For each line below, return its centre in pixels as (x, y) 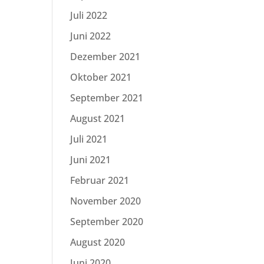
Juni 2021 (91, 160)
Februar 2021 (100, 180)
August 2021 (98, 118)
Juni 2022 (91, 36)
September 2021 (107, 98)
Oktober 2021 (101, 77)
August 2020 (98, 242)
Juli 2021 (89, 139)
